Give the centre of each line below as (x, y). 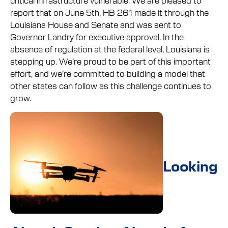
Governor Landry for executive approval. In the (97, 36)
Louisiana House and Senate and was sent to (96, 24)
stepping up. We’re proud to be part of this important (110, 61)
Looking (190, 166)
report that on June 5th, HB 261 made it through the (109, 12)
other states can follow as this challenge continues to (111, 85)
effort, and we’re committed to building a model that (108, 73)
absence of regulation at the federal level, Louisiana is (110, 49)
